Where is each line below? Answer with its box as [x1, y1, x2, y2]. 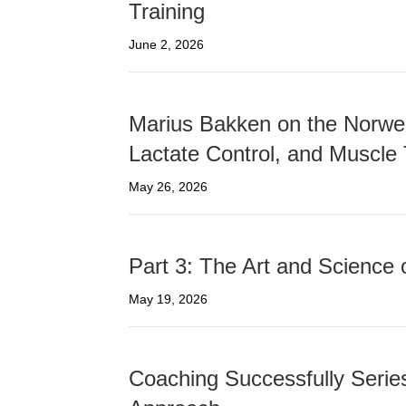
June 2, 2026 [129, 37, 204, 53]
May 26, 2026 [129, 179, 208, 195]
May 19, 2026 [129, 292, 208, 307]
